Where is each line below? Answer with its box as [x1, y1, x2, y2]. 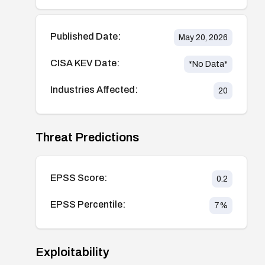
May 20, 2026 [178, 33, 228, 42]
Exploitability [35, 245, 109, 258]
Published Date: [50, 31, 121, 41]
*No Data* [188, 59, 228, 69]
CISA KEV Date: [50, 57, 119, 68]
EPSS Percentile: [50, 199, 125, 209]
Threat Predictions [35, 130, 139, 144]
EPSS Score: [50, 172, 107, 183]
